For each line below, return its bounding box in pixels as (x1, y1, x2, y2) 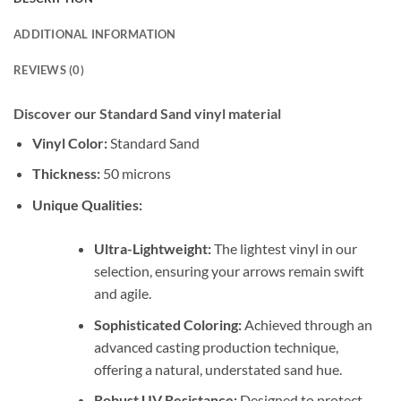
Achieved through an (241, 315, 372, 333)
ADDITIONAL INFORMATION (13, 26, 176, 41)
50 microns (99, 165, 171, 183)
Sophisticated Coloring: (93, 315, 242, 333)
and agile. (93, 284, 151, 302)
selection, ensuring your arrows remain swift (93, 261, 364, 279)
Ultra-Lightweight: (93, 239, 211, 257)
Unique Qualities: (31, 195, 142, 213)
